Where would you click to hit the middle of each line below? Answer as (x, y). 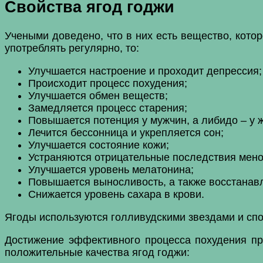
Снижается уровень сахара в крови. (116, 194)
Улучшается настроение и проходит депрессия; (145, 71)
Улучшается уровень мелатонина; (111, 169)
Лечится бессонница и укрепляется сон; (126, 132)
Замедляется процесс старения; (108, 108)
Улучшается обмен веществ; (98, 95)
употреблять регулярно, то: (72, 48)
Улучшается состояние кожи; (99, 145)
